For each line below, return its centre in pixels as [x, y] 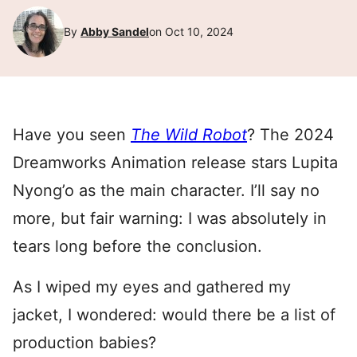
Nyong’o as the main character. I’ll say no [166, 190]
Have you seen [72, 135]
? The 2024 [290, 135]
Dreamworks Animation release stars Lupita [175, 163]
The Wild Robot [189, 135]
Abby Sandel [115, 31]
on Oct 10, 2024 [191, 31]
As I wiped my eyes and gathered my [152, 287]
